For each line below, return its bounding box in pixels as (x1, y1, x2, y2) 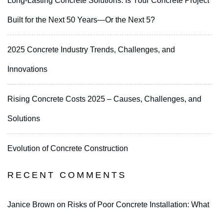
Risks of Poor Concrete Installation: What (67, 200, 209, 209)
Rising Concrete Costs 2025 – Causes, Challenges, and (7, 95, 201, 104)
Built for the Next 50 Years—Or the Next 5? (7, 16, 155, 24)
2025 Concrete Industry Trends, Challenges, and (7, 45, 175, 54)
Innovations (7, 65, 47, 74)
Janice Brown (7, 200, 55, 209)
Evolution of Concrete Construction (7, 144, 128, 153)
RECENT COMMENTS (7, 170, 127, 180)
